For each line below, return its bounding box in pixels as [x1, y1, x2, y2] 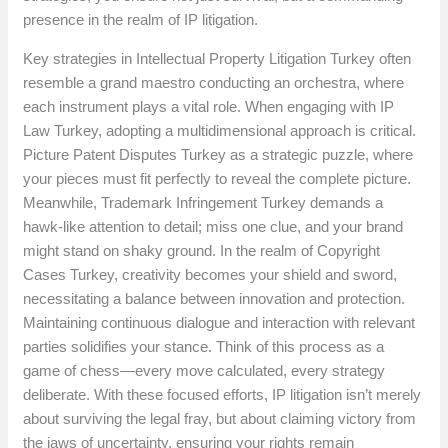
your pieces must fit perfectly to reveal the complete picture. [23, 170, 412, 188]
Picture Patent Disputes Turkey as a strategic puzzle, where [23, 146, 414, 164]
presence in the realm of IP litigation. [23, 11, 259, 29]
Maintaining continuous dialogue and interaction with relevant [23, 314, 416, 332]
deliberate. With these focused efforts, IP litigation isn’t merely [23, 386, 422, 404]
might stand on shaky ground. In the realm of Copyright [23, 242, 381, 260]
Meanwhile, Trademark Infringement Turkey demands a [23, 194, 384, 212]
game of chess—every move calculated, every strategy [23, 362, 386, 380]
